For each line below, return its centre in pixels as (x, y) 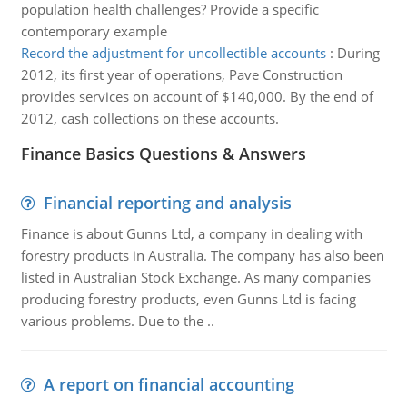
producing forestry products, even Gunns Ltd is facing (188, 299)
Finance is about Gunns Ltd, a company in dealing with (191, 233)
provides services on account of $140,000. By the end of (197, 96)
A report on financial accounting (169, 384)
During (358, 53)
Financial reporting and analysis (167, 203)
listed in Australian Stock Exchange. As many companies (195, 277)
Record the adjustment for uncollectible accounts (173, 53)
